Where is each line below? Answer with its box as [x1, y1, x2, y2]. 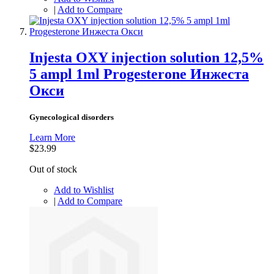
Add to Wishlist [54, 184, 114, 195]
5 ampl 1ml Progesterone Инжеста [29, 65, 249, 82]
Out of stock [29, 163, 77, 174]
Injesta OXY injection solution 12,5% [29, 49, 264, 65]
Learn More [29, 131, 75, 143]
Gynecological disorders [29, 112, 114, 122]
